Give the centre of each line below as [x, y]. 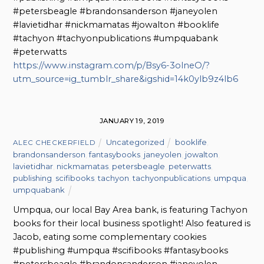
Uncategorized [135, 142]
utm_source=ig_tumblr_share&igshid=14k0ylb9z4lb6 [126, 79]
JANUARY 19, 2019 [132, 121]
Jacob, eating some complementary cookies [110, 237]
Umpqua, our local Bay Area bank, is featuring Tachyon [131, 209]
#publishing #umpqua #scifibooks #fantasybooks [121, 250]
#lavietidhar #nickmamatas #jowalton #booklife [116, 25]
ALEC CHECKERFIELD [55, 142]
